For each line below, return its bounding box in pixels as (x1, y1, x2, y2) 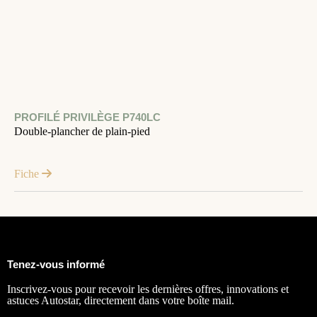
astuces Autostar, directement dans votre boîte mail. (7, 294, 234, 306)
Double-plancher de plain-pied (14, 125, 150, 137)
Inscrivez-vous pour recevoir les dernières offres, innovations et (7, 283, 289, 295)
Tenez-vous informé (7, 258, 105, 270)
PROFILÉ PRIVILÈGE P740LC (14, 111, 161, 123)
